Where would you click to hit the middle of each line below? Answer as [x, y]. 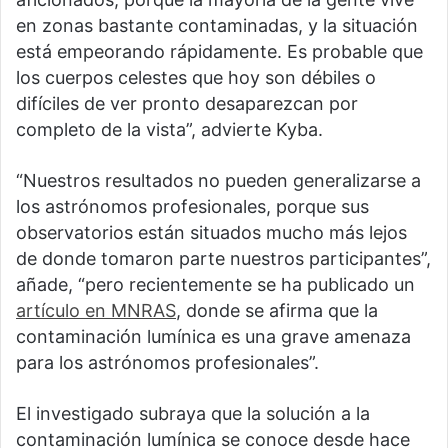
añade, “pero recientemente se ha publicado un [215, 285]
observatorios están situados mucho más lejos [211, 233]
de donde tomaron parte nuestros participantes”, [223, 259]
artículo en [63, 311]
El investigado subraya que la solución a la [193, 414]
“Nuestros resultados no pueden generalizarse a [218, 181]
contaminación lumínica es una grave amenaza [213, 337]
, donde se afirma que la [277, 311]
